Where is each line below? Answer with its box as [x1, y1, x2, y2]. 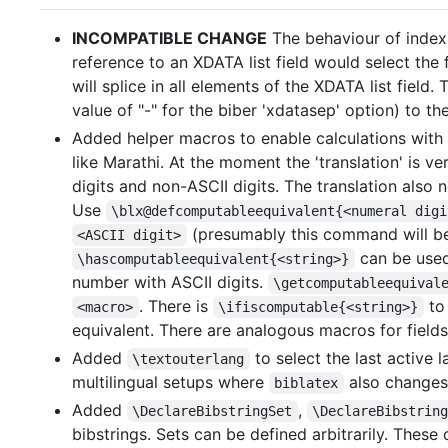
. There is [138, 296, 213, 316]
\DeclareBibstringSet [132, 403, 293, 419]
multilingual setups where [72, 372, 269, 392]
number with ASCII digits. [72, 272, 268, 292]
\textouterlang [132, 351, 245, 367]
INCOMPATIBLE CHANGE [72, 28, 267, 48]
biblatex [274, 375, 339, 391]
